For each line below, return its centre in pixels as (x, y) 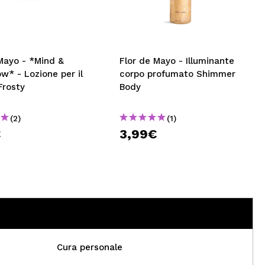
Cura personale (89, 247)
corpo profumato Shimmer (178, 74)
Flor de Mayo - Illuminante (177, 61)
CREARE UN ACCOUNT (72, 31)
